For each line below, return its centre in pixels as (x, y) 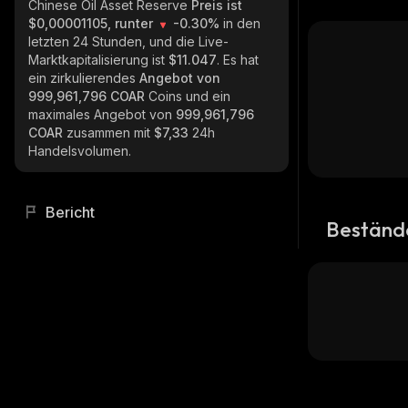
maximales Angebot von (102, 114)
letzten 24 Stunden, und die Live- (128, 41)
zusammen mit (110, 133)
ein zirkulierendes (84, 78)
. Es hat (238, 60)
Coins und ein (189, 96)
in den (242, 23)
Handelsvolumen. (80, 151)
